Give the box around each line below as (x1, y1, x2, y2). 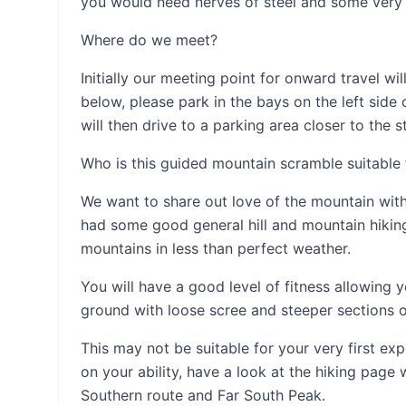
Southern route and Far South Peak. (81, 386, 325, 404)
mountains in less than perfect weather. (81, 239, 351, 257)
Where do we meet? (81, 31, 217, 49)
